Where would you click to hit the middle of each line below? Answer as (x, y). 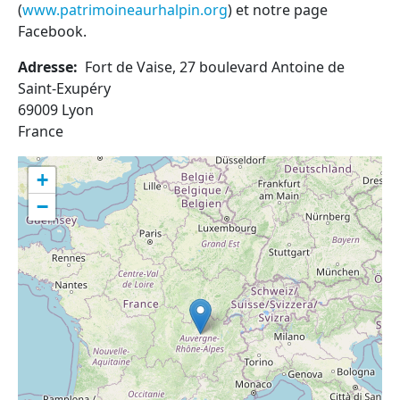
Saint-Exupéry (64, 88)
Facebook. (52, 31)
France (41, 131)
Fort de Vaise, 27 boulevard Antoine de (215, 67)
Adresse (46, 67)
